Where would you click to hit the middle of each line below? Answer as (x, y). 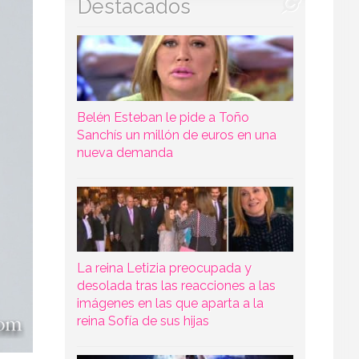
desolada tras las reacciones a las (176, 285)
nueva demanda (125, 152)
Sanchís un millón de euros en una (176, 135)
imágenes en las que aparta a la (170, 303)
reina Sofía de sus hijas (143, 321)
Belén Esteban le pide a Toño (163, 117)
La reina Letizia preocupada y (164, 268)
